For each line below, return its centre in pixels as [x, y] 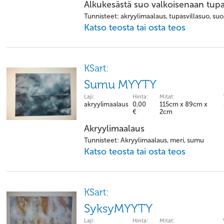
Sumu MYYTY [120, 84]
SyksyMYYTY [118, 208]
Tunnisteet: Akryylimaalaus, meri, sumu [144, 140]
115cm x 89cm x [183, 104]
